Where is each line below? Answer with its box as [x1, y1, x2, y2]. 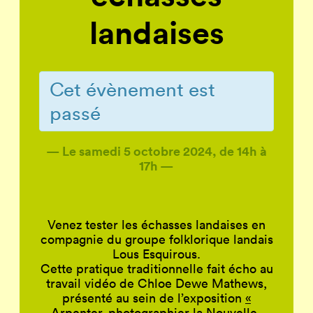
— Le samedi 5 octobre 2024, [46, 142, 219, 159]
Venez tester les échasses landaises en [48, 216, 265, 233]
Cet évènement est [50, 77, 215, 101]
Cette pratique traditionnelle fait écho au [40, 260, 273, 277]
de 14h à [219, 142, 267, 159]
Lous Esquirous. [112, 245, 201, 262]
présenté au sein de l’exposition [62, 289, 245, 306]
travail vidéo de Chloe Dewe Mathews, [46, 275, 267, 291]
